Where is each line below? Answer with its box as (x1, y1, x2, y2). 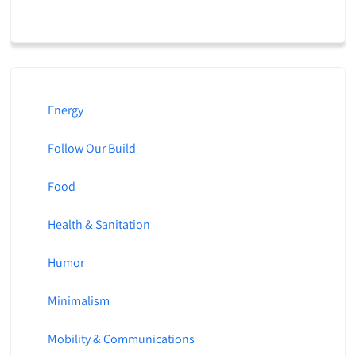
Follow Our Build (47, 140, 136, 157)
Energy (47, 102, 83, 119)
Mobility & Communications (47, 331, 195, 348)
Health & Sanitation (47, 216, 150, 234)
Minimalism (47, 292, 110, 310)
